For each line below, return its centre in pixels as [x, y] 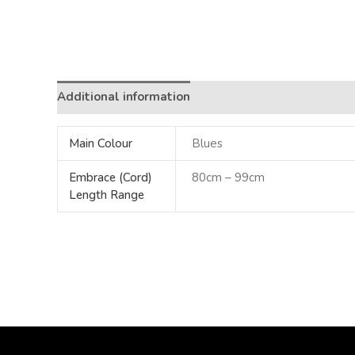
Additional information [124, 97]
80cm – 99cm [229, 177]
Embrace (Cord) [110, 177]
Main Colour [100, 143]
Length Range [106, 195]
